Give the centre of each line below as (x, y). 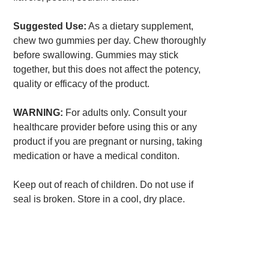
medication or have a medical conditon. (96, 156)
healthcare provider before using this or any (105, 127)
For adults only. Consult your (125, 113)
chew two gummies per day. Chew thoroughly (109, 41)
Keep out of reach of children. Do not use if (103, 185)
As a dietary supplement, (140, 26)
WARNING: (38, 113)
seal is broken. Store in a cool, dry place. (99, 199)
